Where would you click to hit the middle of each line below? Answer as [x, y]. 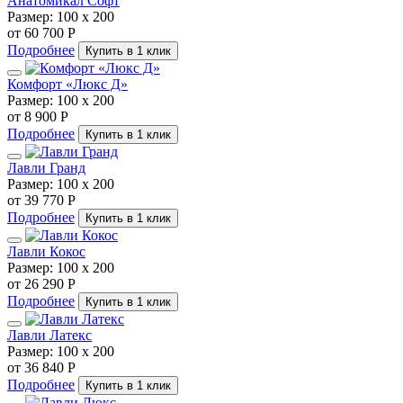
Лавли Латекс [49, 336]
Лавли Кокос [46, 252]
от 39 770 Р [41, 201]
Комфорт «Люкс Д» [67, 85]
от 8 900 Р [38, 117]
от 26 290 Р [41, 284]
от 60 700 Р [41, 33]
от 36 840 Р [41, 368]
